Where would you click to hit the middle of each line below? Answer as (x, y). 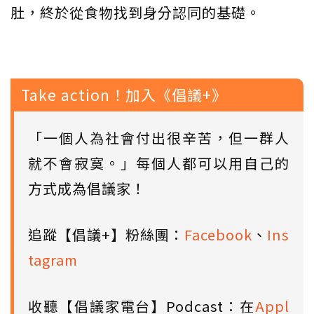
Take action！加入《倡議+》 (124, 95)
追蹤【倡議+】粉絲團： (106, 235)
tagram (53, 260)
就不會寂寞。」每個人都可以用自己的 (159, 163)
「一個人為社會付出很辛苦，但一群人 (159, 138)
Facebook (218, 235)
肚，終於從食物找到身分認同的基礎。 (136, 13)
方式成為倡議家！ (87, 189)
